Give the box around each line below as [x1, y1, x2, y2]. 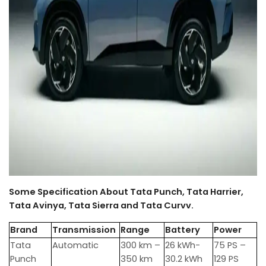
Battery [165, 223, 200, 236]
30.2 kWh [165, 252, 202, 265]
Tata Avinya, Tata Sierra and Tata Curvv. [9, 199, 194, 211]
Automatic [52, 239, 99, 251]
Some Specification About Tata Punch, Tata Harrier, [9, 185, 243, 198]
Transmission [52, 223, 116, 236]
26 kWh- [165, 239, 200, 251]
